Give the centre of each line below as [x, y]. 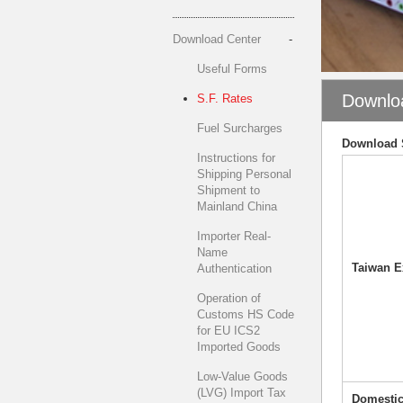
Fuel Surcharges [240, 128]
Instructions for [236, 158]
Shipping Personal [244, 174]
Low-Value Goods [242, 376]
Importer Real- [234, 236]
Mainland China [237, 206]
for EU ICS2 [228, 331]
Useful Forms [232, 69]
